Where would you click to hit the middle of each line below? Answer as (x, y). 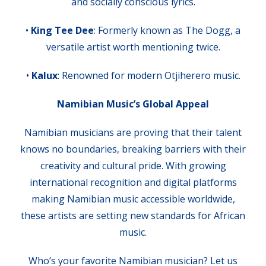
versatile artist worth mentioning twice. (133, 47)
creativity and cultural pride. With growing (133, 166)
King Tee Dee (62, 31)
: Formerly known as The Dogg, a (167, 31)
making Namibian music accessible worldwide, (133, 199)
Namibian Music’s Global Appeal (133, 104)
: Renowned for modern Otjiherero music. (149, 76)
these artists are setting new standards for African (133, 216)
